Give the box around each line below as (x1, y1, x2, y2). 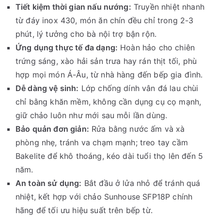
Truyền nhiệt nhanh (131, 2, 204, 12)
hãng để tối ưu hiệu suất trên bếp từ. (15, 205, 153, 216)
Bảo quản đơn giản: (15, 124, 89, 134)
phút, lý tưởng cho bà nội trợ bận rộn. (15, 29, 157, 39)
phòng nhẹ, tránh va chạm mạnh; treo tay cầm (15, 138, 188, 148)
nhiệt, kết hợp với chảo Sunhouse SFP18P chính (15, 192, 193, 202)
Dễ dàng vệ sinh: (15, 83, 79, 93)
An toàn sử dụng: (15, 178, 82, 188)
